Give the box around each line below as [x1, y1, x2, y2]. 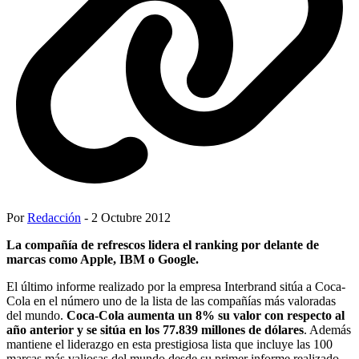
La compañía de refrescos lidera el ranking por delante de [6, 237, 319, 252]
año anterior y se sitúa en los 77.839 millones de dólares [6, 322, 304, 337]
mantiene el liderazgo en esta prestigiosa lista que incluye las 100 [6, 337, 333, 351]
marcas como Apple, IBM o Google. [6, 252, 199, 266]
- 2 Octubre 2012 [81, 210, 171, 224]
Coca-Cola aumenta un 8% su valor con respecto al [67, 308, 345, 322]
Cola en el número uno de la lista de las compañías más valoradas [6, 293, 336, 308]
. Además [304, 322, 351, 337]
